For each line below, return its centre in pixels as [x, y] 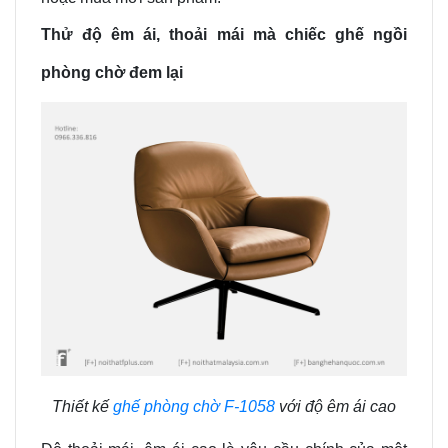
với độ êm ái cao [337, 406]
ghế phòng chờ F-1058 [194, 406]
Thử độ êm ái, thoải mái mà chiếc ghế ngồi [224, 34]
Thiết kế [82, 406]
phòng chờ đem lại [112, 72]
